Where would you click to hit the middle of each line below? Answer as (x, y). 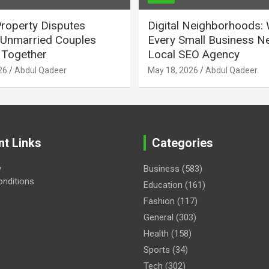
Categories (183, 143)
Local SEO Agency (194, 54)
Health (156, 233)
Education (163, 185)
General (159, 217)
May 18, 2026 (173, 70)
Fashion (159, 201)
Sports (157, 249)
